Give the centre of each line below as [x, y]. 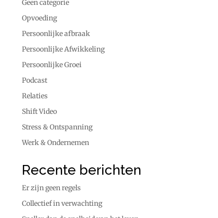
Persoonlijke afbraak [56, 34]
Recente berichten [81, 170]
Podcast [34, 81]
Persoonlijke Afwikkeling [63, 49]
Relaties [35, 96]
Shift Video [39, 112]
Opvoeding [39, 18]
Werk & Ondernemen [55, 143]
